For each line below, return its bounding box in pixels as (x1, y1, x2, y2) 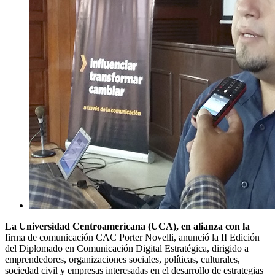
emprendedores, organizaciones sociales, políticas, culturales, (5, 254, 240, 265)
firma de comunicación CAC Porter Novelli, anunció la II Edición (5, 232, 260, 242)
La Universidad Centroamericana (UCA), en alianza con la (5, 221, 250, 231)
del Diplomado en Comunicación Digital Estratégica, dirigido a (5, 243, 249, 254)
